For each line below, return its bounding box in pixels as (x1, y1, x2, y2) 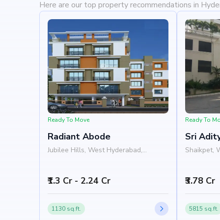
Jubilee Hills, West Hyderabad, (48, 145, 142, 155)
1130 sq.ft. (52, 205, 81, 213)
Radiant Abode (48, 131, 110, 142)
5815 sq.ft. (189, 205, 219, 213)
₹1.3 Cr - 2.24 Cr (48, 175, 110, 187)
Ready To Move (48, 116, 89, 124)
